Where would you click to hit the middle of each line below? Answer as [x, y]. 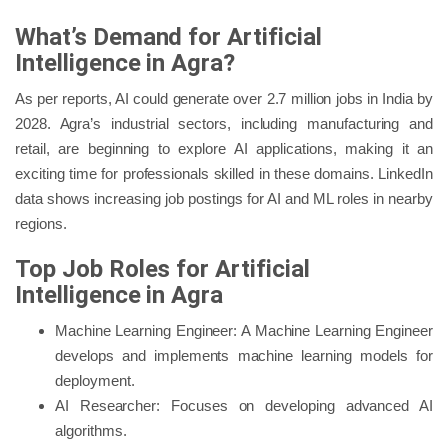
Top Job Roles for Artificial [162, 268]
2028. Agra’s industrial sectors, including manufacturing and [224, 123]
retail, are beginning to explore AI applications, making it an [224, 148]
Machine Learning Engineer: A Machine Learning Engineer [244, 330]
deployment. [95, 380]
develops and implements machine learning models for [244, 355]
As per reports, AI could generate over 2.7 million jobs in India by [224, 98]
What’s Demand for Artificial [168, 36]
